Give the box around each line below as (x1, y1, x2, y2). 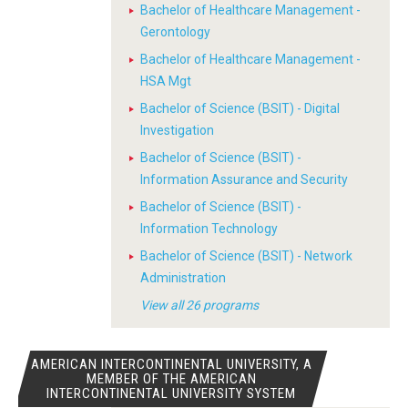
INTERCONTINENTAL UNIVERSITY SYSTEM (46, 385, 297, 402)
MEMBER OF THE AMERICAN (86, 371, 257, 387)
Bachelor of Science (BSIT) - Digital (140, 101, 340, 116)
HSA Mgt (140, 74, 191, 88)
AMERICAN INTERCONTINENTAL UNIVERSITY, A (30, 356, 312, 372)
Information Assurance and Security (140, 172, 348, 187)
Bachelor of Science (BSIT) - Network (140, 249, 352, 263)
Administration (140, 270, 226, 285)
